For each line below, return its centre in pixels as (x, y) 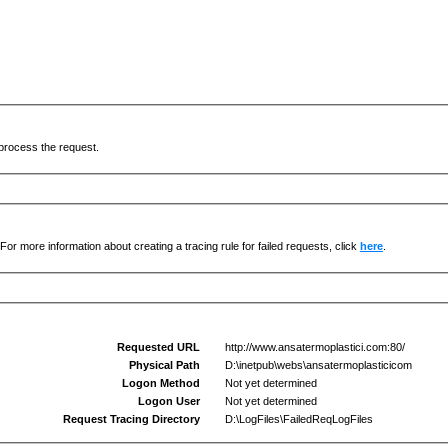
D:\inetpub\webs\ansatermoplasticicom (313, 365)
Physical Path (165, 365)
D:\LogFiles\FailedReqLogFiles (294, 419)
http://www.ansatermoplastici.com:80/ (310, 347)
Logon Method (161, 383)
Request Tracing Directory (132, 419)
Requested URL (159, 347)
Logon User (169, 401)
